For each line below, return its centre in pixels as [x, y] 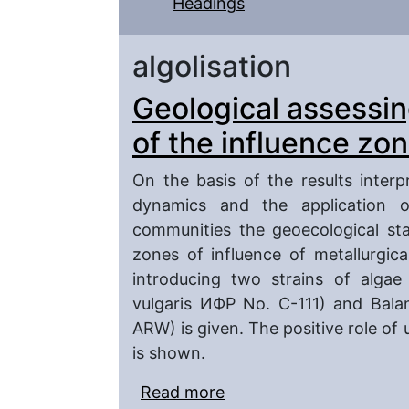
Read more [183, 392]
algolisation [212, 66]
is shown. [169, 353]
